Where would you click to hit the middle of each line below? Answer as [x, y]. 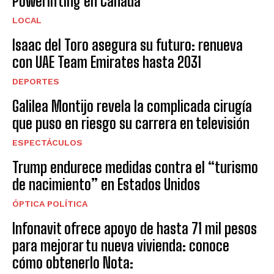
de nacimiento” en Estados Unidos [106, 184]
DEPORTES [36, 81]
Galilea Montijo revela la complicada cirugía [132, 106]
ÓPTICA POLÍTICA [50, 203]
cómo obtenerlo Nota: [73, 262]
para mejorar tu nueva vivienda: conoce [121, 245]
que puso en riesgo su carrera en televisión [131, 123]
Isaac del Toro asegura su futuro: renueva [128, 45]
